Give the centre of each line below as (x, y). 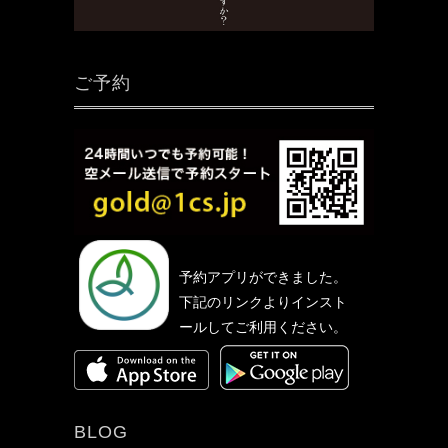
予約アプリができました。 (263, 277)
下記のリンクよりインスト (263, 302)
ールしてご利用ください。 (263, 327)
